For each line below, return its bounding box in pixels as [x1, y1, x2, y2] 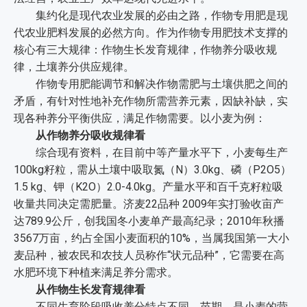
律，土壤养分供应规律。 [14, 60, 134, 73]
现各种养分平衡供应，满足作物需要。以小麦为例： [14, 112, 266, 125]
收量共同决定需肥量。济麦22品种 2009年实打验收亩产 [14, 197, 284, 210]
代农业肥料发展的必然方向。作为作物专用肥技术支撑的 [14, 26, 288, 39]
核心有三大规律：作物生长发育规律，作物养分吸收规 [14, 43, 277, 56]
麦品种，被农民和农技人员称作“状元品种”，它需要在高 [14, 249, 284, 262]
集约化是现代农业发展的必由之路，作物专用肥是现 [14, 9, 288, 22]
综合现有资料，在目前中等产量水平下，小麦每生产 [14, 146, 288, 159]
